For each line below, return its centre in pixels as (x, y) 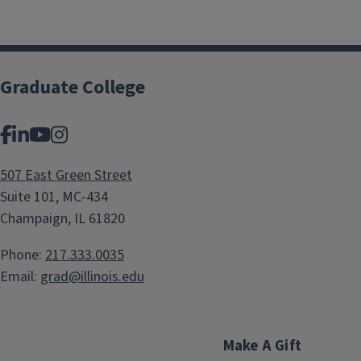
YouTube (85, 135)
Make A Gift (262, 346)
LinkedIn (63, 135)
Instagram (108, 135)
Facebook (50, 135)
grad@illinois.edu (92, 276)
